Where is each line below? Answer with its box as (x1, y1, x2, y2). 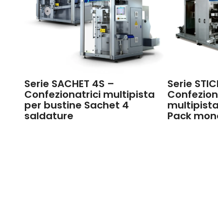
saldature (24, 109, 73, 123)
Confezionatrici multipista (24, 88, 155, 102)
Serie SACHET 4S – (24, 77, 114, 91)
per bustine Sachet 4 (24, 98, 129, 112)
